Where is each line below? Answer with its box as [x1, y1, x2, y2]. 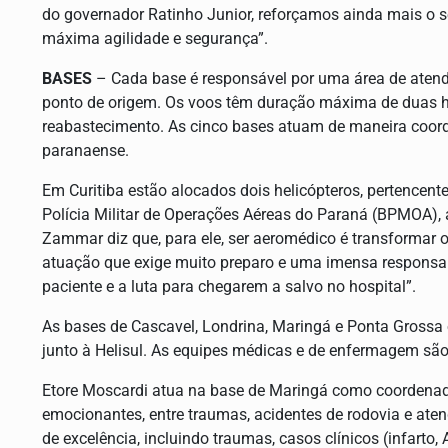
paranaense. [42, 140, 129, 160]
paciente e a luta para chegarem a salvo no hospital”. [42, 276, 424, 296]
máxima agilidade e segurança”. [42, 28, 268, 48]
